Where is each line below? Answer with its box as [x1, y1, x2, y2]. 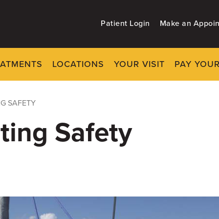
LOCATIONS [52, 58, 104, 69]
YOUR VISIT [114, 58, 165, 69]
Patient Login [101, 19, 150, 28]
